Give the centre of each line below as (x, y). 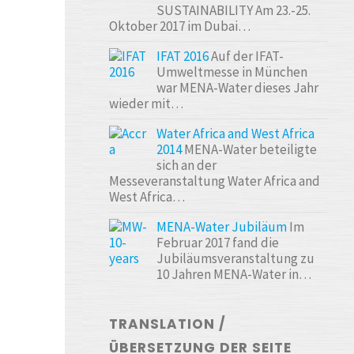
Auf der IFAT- (247, 56)
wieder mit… (147, 104)
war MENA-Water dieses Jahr (238, 88)
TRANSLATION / (168, 324)
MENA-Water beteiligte (250, 150)
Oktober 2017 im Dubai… (180, 26)
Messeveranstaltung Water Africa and (215, 181)
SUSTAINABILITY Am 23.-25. (234, 11)
